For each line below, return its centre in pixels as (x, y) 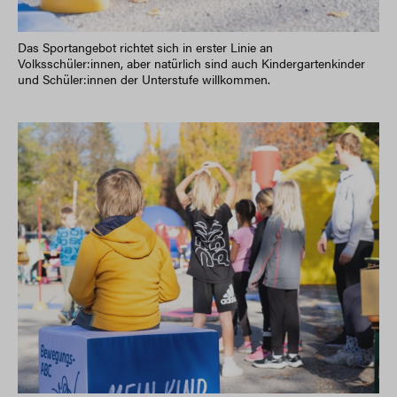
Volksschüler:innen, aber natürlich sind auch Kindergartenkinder (191, 62)
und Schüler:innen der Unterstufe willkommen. (144, 78)
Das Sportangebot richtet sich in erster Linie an (145, 47)
